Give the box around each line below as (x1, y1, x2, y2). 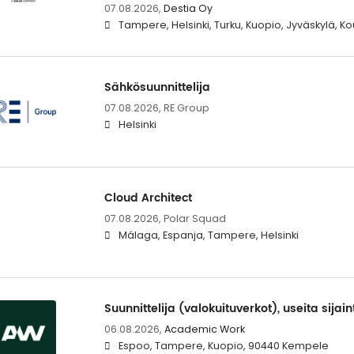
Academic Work (164, 322, 245, 337)
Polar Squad (163, 211, 226, 225)
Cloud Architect (104, 188, 192, 207)
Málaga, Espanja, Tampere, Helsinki (118, 228, 299, 242)
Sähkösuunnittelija (104, 77, 210, 96)
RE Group (163, 100, 209, 115)
